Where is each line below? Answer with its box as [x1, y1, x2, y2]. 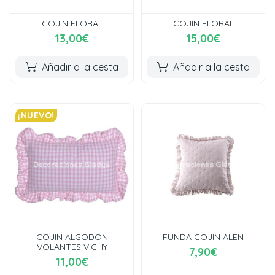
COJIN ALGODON [36, 231, 108, 242]
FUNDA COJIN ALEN [163, 231, 244, 242]
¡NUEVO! [18, 110, 55, 121]
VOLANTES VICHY [36, 241, 107, 252]
